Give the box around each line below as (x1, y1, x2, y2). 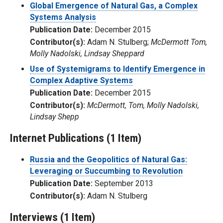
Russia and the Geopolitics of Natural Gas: (30, 154, 187, 164)
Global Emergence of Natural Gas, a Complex (30, 1, 198, 11)
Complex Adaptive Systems (30, 76, 133, 86)
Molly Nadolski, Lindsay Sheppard (30, 49, 144, 59)
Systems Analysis (30, 12, 96, 22)
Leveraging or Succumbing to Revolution (30, 166, 183, 176)
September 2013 (93, 178, 153, 188)
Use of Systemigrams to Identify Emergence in (30, 64, 205, 74)
